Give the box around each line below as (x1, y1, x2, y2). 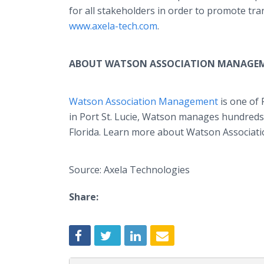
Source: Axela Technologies (69, 163, 190, 176)
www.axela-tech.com (69, 19, 157, 32)
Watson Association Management (69, 95, 218, 108)
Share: (69, 190, 98, 203)
